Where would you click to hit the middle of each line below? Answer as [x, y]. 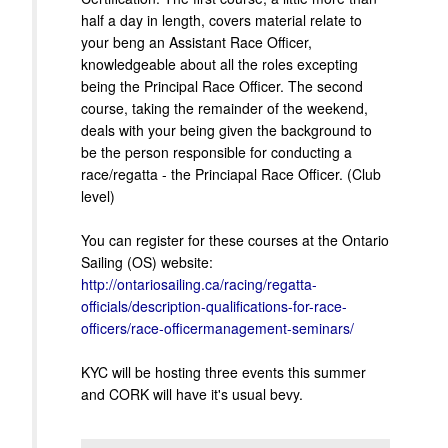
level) [98, 196]
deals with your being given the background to [226, 130]
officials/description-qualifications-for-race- [214, 306]
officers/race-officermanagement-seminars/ [217, 328]
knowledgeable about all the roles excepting [219, 64]
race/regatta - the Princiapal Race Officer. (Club [231, 174]
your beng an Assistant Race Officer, [196, 42]
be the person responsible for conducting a [216, 152]
